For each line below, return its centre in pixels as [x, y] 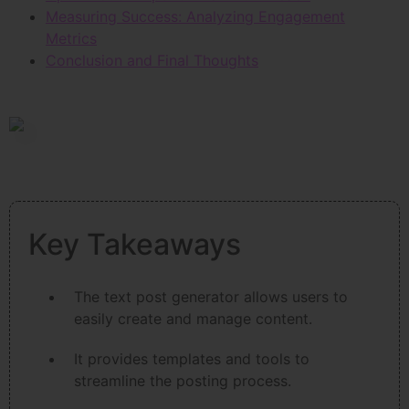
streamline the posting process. [183, 381]
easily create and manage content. [193, 319]
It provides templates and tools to [192, 359]
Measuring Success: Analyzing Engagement [195, 17]
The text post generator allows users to [211, 297]
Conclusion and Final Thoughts [152, 61]
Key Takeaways [135, 245]
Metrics [71, 39]
